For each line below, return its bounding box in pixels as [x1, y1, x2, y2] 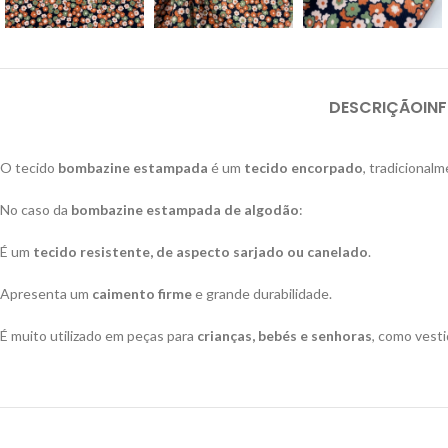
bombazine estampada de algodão [71, 200, 299, 218]
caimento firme [92, 284, 192, 302]
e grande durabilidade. [192, 284, 332, 302]
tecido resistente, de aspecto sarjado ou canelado [33, 242, 368, 260]
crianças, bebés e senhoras [197, 326, 372, 344]
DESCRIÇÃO [328, 95, 423, 119]
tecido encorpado [244, 158, 363, 176]
